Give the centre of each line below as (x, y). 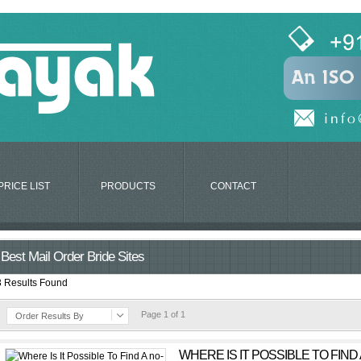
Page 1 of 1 (163, 314)
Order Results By (50, 316)
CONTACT (233, 186)
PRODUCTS (128, 186)
